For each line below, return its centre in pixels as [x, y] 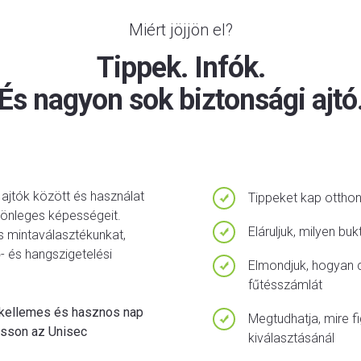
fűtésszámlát [285, 285]
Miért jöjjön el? [180, 30]
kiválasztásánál [291, 338]
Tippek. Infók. [180, 68]
